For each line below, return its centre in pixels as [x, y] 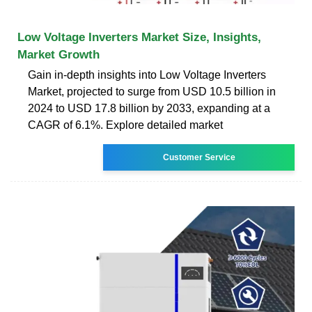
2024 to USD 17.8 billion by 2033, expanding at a [149, 108]
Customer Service [199, 157]
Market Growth [58, 54]
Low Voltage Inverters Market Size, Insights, [139, 37]
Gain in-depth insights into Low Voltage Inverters [147, 75]
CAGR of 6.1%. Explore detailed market [125, 125]
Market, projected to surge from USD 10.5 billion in [152, 91]
